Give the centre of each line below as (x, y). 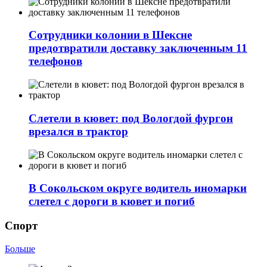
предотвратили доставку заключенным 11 (138, 48)
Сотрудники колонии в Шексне (110, 35)
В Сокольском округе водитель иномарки (138, 188)
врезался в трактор (78, 131)
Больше (20, 249)
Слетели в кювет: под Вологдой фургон (131, 118)
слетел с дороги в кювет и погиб (112, 201)
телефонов (55, 61)
